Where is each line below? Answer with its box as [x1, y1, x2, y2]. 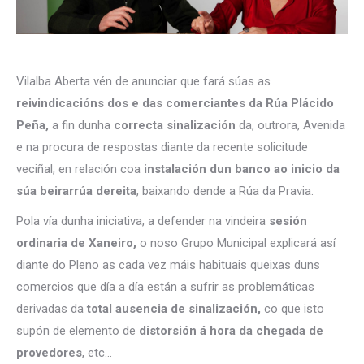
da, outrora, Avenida [236, 118, 345, 132]
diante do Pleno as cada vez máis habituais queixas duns [16, 258, 320, 272]
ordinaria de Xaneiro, [16, 236, 136, 250]
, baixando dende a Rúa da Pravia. [136, 184, 314, 198]
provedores [16, 345, 82, 360]
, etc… [82, 345, 112, 360]
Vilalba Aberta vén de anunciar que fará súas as [16, 74, 271, 89]
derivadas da [16, 301, 84, 316]
